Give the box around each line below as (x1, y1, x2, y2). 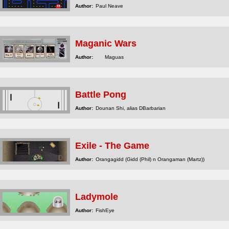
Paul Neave (96, 3, 123, 9)
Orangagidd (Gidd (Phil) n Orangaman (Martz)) (96, 156, 204, 162)
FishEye (96, 208, 114, 213)
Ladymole (75, 192, 118, 202)
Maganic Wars (75, 38, 136, 49)
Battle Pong (75, 89, 126, 100)
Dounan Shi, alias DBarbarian (96, 105, 166, 111)
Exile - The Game (75, 141, 149, 151)
